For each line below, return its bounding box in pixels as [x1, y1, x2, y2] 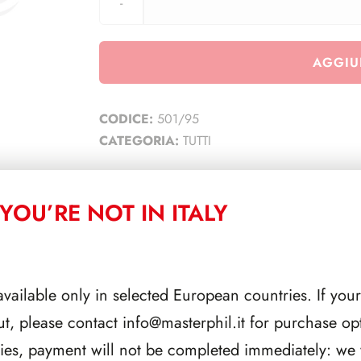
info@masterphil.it [122, 311, 245, 334]
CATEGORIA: [98, 131, 183, 150]
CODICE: [98, 109, 157, 128]
